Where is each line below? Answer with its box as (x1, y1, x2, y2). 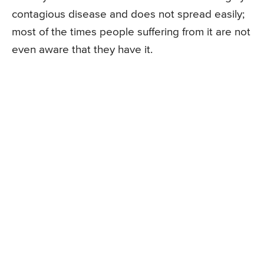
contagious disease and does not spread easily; (12, 9, 245, 21)
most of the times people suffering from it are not (12, 27, 250, 38)
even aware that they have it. (12, 44, 153, 56)
